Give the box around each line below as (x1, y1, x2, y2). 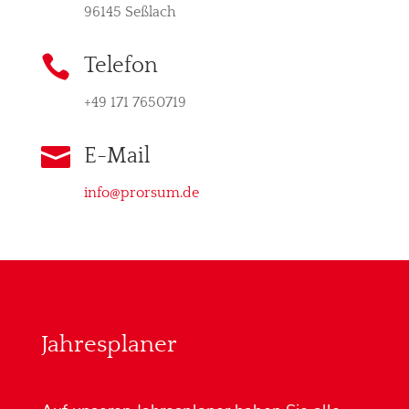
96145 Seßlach (83, 4, 176, 21)
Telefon (83, 54, 158, 79)
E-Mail (83, 144, 150, 169)
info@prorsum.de (83, 184, 199, 202)
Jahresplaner (40, 331, 177, 359)
